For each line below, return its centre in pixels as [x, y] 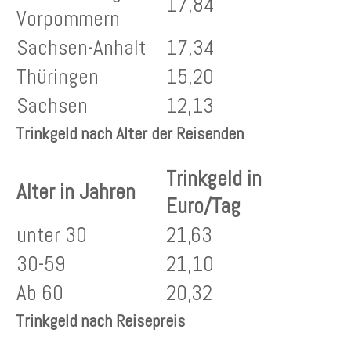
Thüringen [58, 77]
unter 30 [52, 235]
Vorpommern [68, 19]
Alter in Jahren [76, 192]
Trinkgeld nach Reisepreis [100, 321]
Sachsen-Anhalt [81, 48]
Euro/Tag [203, 206]
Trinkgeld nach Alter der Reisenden [130, 134]
